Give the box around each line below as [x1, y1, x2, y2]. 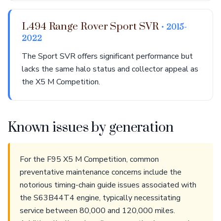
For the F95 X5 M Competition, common [20, 154, 159, 165]
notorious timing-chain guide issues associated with [20, 180, 196, 190]
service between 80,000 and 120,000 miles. [20, 205, 175, 216]
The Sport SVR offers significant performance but [22, 51, 193, 62]
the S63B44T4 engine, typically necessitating [20, 192, 181, 203]
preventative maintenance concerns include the [20, 167, 182, 178]
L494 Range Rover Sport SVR [22, 20, 161, 33]
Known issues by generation [8, 119, 174, 136]
